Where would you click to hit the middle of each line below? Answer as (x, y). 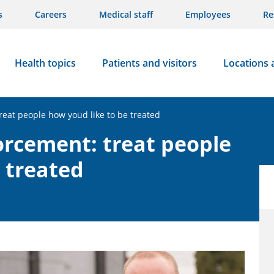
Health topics (45, 63)
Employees (208, 14)
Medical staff (126, 14)
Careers (51, 14)
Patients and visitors (149, 63)
